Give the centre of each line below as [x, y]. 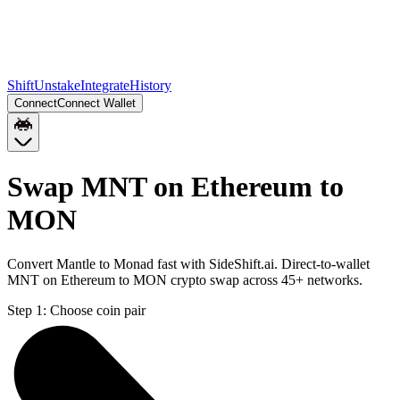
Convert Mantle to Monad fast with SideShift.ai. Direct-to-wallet [188, 263]
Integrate [105, 85]
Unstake [57, 85]
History [150, 85]
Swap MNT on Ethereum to [175, 187]
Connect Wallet [96, 103]
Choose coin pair [98, 310]
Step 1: [27, 310]
